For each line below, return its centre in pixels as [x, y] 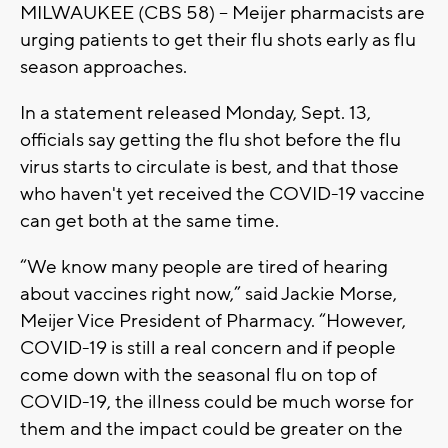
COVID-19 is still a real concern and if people [208, 348]
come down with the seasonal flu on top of [198, 375]
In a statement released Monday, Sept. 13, [195, 113]
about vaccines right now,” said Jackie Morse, [208, 294]
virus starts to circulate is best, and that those [209, 167]
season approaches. [103, 67]
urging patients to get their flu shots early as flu [218, 40]
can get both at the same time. [149, 221]
